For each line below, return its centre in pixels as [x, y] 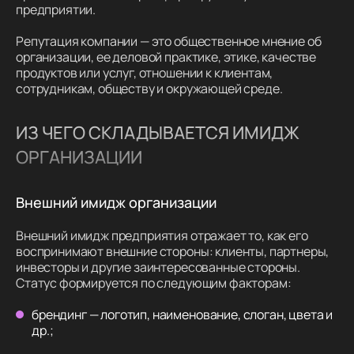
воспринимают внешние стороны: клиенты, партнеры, [173, 252]
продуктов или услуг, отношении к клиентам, [145, 73]
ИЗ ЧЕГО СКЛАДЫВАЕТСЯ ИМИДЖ [158, 133]
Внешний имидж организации [116, 203]
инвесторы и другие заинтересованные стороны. [158, 267]
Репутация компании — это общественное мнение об [169, 41]
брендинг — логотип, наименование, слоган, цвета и [183, 315]
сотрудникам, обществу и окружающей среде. [149, 89]
